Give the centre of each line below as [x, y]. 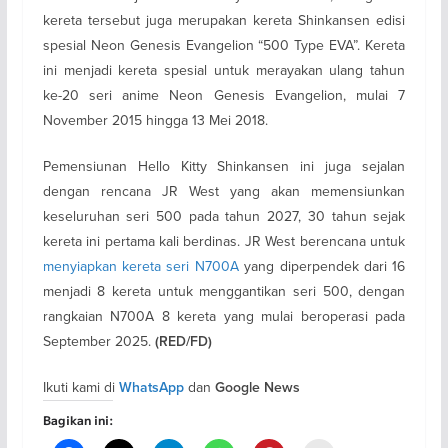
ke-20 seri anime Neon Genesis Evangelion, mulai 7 [224, 95]
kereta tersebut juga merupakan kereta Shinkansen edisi [224, 20]
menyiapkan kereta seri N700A [140, 266]
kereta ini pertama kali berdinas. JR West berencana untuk [224, 241]
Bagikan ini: [77, 420]
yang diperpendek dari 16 [322, 266]
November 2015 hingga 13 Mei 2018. [155, 120]
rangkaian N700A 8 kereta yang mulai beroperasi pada [224, 316]
